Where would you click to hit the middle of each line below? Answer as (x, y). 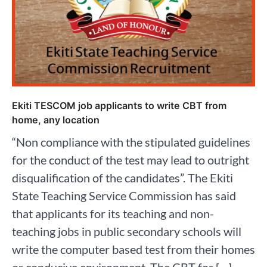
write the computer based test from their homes (133, 249)
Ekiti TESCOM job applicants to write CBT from (119, 105)
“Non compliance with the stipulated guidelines (131, 142)
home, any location (56, 119)
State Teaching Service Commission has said (124, 195)
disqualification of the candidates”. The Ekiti (122, 177)
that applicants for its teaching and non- (113, 213)
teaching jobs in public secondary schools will (127, 231)
